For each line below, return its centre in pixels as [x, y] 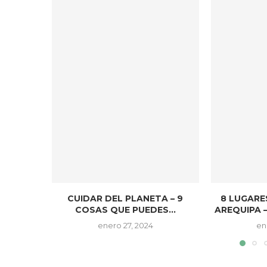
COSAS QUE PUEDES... [125, 209]
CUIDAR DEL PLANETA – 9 [125, 198]
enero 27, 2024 [125, 225]
